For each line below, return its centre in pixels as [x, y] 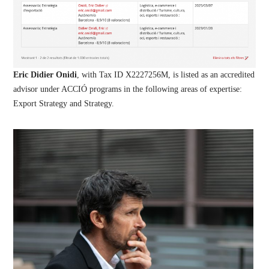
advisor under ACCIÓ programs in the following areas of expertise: [128, 89]
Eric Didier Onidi [45, 74]
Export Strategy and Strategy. [64, 103]
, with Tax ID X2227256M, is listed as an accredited [166, 74]
